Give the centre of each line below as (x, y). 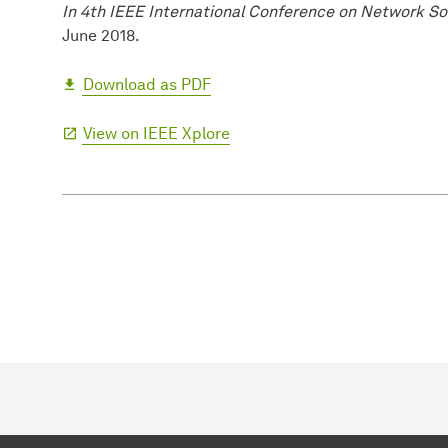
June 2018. (101, 35)
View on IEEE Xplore (156, 133)
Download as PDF (147, 84)
